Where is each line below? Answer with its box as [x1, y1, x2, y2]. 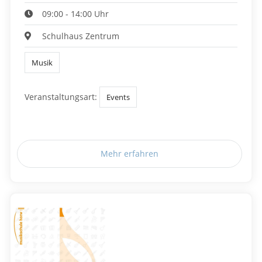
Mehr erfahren [101, 148, 159, 160]
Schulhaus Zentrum [42, 30, 120, 42]
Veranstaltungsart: [25, 91, 97, 103]
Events [106, 92, 130, 103]
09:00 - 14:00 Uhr [42, 8, 109, 19]
